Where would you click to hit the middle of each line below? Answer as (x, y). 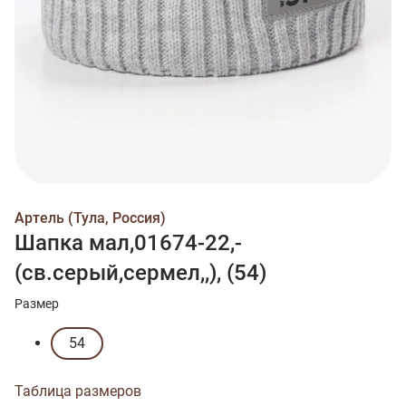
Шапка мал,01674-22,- (128, 242)
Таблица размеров (78, 391)
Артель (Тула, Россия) (90, 217)
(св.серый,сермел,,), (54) (140, 272)
